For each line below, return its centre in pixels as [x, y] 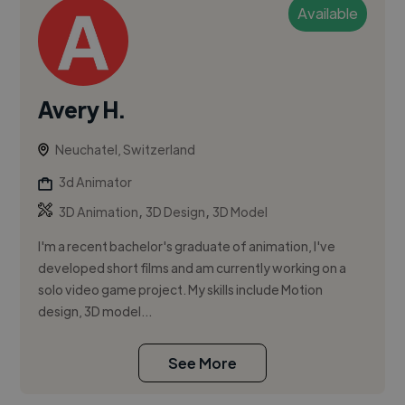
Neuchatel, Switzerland [126, 150]
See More [202, 363]
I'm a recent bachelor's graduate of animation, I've [187, 246]
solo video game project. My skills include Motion [181, 290]
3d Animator [96, 182]
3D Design [176, 212]
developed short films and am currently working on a [193, 268]
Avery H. [82, 109]
